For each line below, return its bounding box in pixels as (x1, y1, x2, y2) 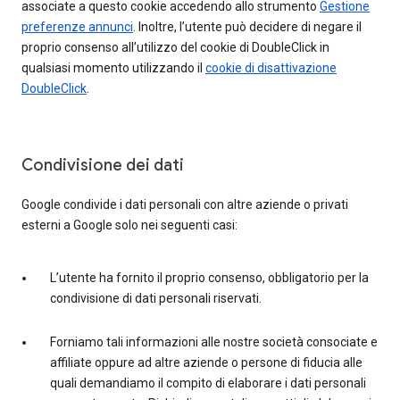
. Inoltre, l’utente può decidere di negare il (133, 20, 362, 34)
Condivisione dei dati (21, 155, 184, 175)
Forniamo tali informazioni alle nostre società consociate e (50, 335, 378, 349)
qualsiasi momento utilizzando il (21, 61, 205, 75)
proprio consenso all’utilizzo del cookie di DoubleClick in (21, 40, 329, 54)
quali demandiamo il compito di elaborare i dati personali (50, 376, 366, 390)
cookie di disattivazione (205, 61, 337, 75)
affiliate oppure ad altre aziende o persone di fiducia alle (50, 355, 362, 370)
